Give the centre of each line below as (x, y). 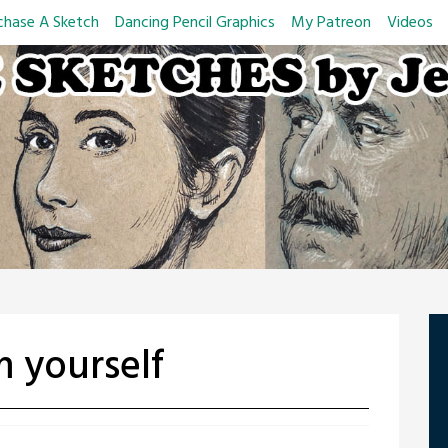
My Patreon (330, 22)
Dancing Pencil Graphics (194, 22)
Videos (409, 22)
